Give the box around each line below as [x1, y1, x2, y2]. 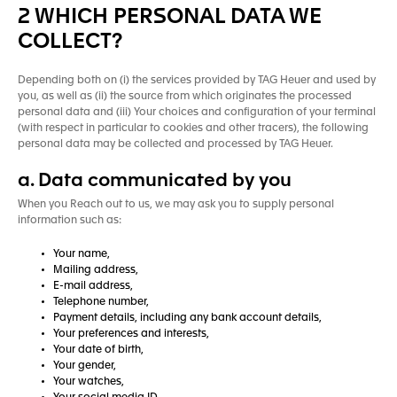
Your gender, [53, 361, 116, 371]
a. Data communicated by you [18, 172, 292, 191]
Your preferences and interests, [53, 329, 209, 339]
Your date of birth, [53, 345, 144, 355]
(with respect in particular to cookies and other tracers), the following [18, 123, 369, 134]
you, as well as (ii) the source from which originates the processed [18, 91, 352, 102]
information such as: [18, 215, 121, 226]
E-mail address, [53, 281, 133, 292]
